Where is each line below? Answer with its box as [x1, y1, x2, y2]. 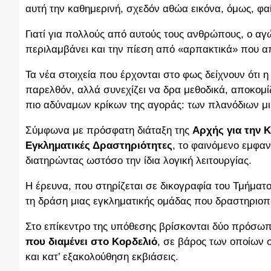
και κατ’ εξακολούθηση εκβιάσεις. [25, 251, 178, 263]
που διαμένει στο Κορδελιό [25, 236, 157, 248]
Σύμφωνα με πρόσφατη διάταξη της [25, 125, 192, 137]
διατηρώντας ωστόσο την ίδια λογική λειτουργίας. [25, 155, 252, 167]
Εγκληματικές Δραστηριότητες [25, 140, 172, 152]
